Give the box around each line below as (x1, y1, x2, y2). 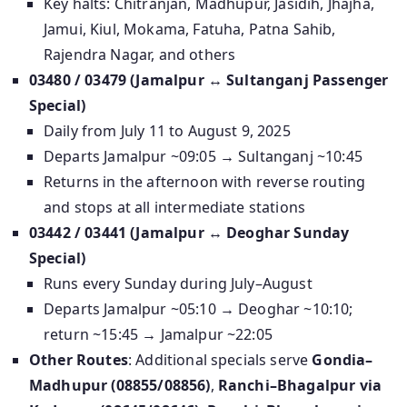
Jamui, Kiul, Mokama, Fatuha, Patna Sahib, (44, 19, 336, 40)
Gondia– (312, 350, 373, 371)
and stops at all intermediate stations (44, 197, 306, 218)
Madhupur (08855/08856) (29, 375, 211, 396)
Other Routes (29, 350, 128, 371)
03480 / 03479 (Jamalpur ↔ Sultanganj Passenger (29, 70, 389, 91)
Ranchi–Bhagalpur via (217, 375, 382, 396)
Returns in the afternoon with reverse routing (44, 172, 366, 193)
